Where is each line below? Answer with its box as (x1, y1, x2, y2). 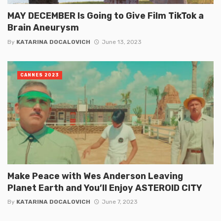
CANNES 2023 (20, 72, 59, 77)
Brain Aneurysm (7, 22, 79, 33)
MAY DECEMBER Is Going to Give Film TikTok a (7, 10, 204, 21)
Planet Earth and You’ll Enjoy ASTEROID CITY (7, 182, 202, 193)
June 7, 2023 (101, 198, 138, 205)
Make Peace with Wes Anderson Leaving (7, 170, 183, 181)
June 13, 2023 (101, 38, 142, 45)
